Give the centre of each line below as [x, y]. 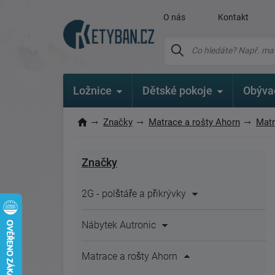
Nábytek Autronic [119, 225]
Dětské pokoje [177, 91]
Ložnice [92, 91]
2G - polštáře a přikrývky [134, 194]
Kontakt [234, 17]
